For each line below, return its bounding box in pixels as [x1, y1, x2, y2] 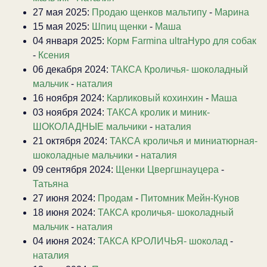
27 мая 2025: [33, 7, 92, 17]
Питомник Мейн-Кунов [141, 193, 240, 203]
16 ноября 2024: [33, 92, 107, 103]
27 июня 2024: [33, 193, 98, 203]
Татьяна [33, 178, 69, 189]
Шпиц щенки [92, 21, 147, 32]
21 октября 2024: [33, 135, 110, 146]
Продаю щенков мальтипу [92, 7, 207, 17]
